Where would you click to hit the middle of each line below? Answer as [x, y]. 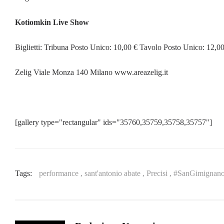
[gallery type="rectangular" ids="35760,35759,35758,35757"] [113, 122]
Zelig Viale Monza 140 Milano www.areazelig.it [91, 72]
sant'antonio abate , [115, 173]
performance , [62, 173]
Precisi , [160, 173]
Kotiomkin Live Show [52, 22]
